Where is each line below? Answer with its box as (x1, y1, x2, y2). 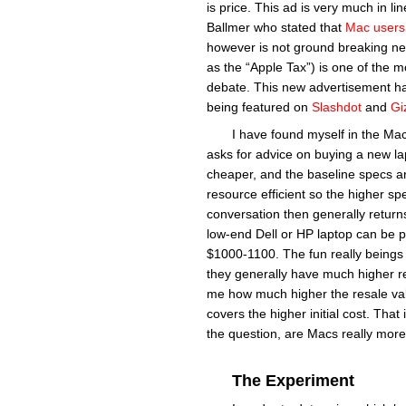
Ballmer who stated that (207, 19, 345, 34)
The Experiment (232, 371, 354, 390)
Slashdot (312, 99, 362, 114)
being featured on (207, 99, 312, 114)
